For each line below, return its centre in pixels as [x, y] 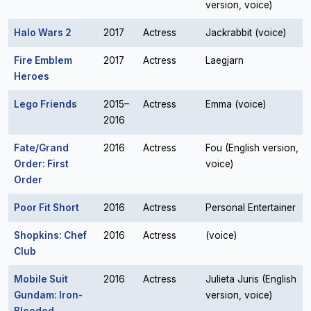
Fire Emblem [43, 60]
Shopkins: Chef [50, 235]
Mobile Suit [41, 279]
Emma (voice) [236, 104]
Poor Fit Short [47, 208]
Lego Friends [45, 104]
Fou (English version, [252, 148]
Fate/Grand [41, 148]
